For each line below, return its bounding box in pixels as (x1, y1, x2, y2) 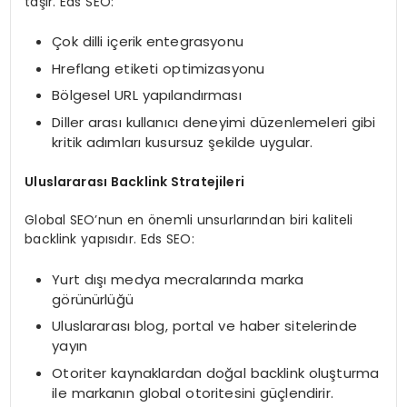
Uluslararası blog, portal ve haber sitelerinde (52, 316, 357, 336)
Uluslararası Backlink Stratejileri (25, 173, 244, 192)
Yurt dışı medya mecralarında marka (52, 269, 304, 289)
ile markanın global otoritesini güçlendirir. (52, 382, 333, 402)
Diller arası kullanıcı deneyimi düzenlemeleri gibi (52, 112, 376, 132)
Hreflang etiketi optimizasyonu (52, 58, 265, 78)
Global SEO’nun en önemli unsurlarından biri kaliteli (25, 211, 353, 230)
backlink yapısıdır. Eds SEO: (25, 230, 194, 249)
